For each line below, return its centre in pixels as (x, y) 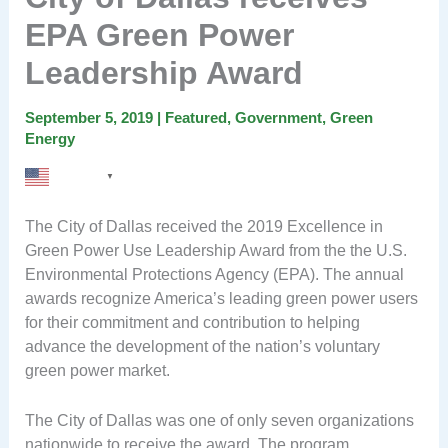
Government (278, 118)
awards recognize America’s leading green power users (221, 298)
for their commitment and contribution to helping (192, 322)
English (76, 176)
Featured (195, 118)
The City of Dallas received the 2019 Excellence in (203, 226)
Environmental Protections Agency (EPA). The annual (214, 274)
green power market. (97, 370)
